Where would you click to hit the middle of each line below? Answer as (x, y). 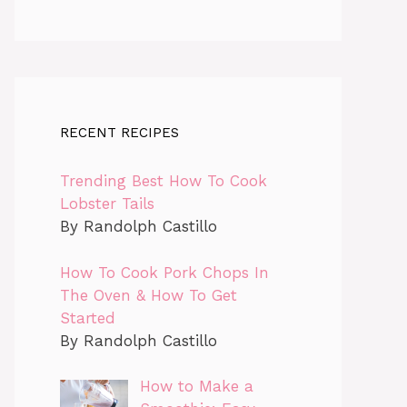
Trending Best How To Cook (164, 181)
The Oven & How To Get (149, 295)
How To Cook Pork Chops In (164, 272)
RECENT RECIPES (119, 133)
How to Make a (196, 386)
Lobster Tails (107, 203)
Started (88, 318)
